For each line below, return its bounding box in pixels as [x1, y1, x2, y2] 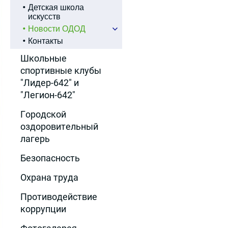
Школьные [20, 53, 67, 64]
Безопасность [20, 153, 80, 163]
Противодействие [20, 191, 97, 202]
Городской [20, 109, 66, 120]
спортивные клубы [20, 65, 101, 76]
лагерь [20, 133, 50, 144]
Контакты [28, 37, 63, 45]
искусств [28, 12, 61, 21]
